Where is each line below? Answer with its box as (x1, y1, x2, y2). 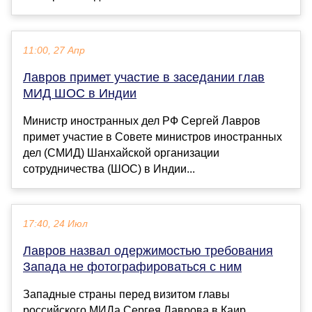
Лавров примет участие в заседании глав (23, 70, 265, 85)
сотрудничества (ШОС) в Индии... (23, 163, 195, 175)
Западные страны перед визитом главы (23, 288, 230, 301)
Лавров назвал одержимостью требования (23, 244, 273, 258)
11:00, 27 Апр (23, 45, 85, 56)
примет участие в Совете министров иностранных (23, 131, 282, 143)
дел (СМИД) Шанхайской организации (23, 147, 219, 159)
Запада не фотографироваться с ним (23, 260, 242, 274)
